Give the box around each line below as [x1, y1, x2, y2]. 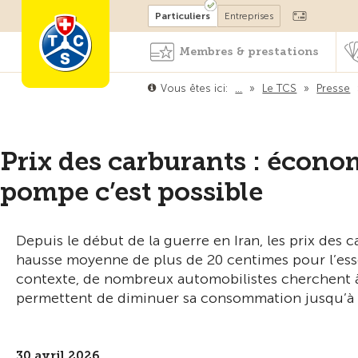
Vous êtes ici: [161, 82, 229, 94]
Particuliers [155, 10, 211, 22]
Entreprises [225, 10, 274, 22]
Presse [316, 82, 351, 94]
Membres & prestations [179, 45, 319, 58]
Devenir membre [107, 8, 197, 20]
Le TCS [262, 82, 297, 94]
